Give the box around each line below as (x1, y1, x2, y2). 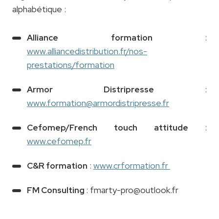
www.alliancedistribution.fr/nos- (27, 45, 147, 57)
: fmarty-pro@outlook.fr (86, 184, 178, 196)
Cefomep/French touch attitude (27, 122, 205, 133)
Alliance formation (27, 32, 205, 44)
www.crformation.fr (93, 160, 170, 172)
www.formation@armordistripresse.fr (27, 97, 169, 109)
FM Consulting (27, 185, 86, 196)
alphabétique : (12, 3, 66, 15)
